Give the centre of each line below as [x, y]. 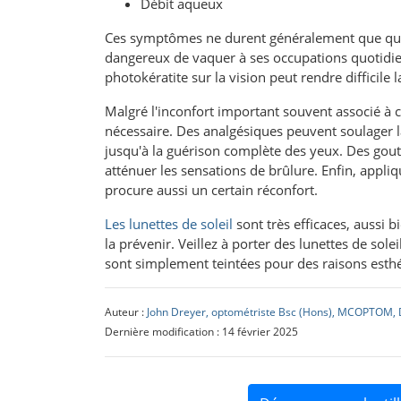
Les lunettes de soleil [169, 223]
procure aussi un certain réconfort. [213, 189]
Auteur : [126, 311]
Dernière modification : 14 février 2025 [201, 331]
